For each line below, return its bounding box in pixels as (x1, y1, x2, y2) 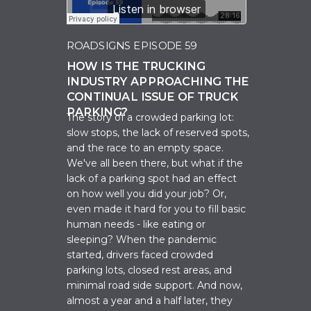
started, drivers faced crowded (67, 249, 213, 261)
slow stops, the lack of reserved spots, (67, 126, 249, 139)
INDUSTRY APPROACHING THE (67, 74, 249, 89)
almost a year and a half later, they (67, 294, 233, 307)
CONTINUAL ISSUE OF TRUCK (67, 90, 239, 104)
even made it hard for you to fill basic (67, 203, 246, 215)
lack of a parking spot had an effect (67, 172, 237, 185)
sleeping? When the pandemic (67, 233, 217, 246)
